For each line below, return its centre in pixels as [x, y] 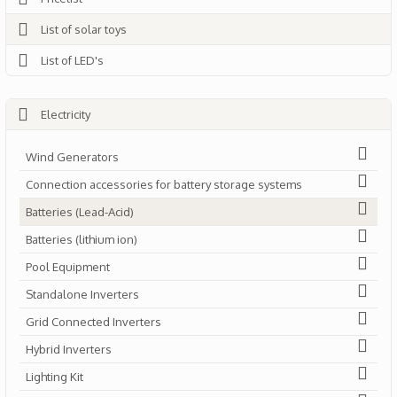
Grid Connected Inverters [93, 322]
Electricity [66, 114]
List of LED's [72, 60]
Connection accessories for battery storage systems [164, 184]
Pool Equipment [68, 267]
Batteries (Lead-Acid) [80, 212]
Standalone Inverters [82, 294]
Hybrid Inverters [69, 349]
